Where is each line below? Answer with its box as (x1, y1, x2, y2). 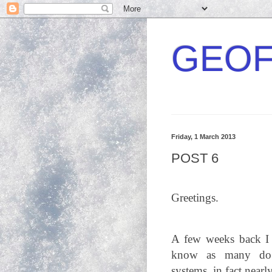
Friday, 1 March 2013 (171, 133, 236, 140)
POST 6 (171, 150, 219, 166)
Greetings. (171, 191, 219, 205)
